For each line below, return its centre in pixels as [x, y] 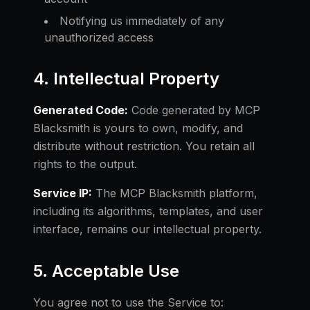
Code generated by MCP [194, 110]
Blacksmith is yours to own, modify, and [138, 128]
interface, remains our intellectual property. [147, 229]
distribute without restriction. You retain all [144, 146]
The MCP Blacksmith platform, [175, 193]
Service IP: [63, 193]
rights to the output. [85, 164]
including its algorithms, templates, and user [148, 211]
